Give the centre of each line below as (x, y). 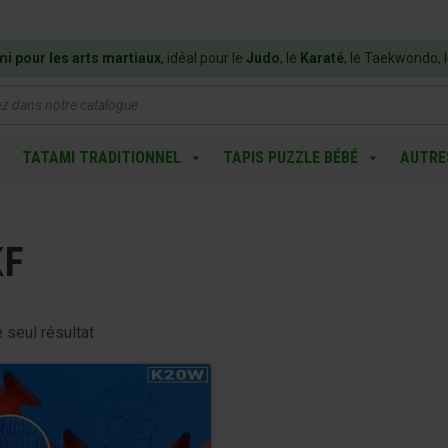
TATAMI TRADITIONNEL (101, 157)
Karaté (322, 58)
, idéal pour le (203, 58)
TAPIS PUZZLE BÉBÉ (290, 157)
